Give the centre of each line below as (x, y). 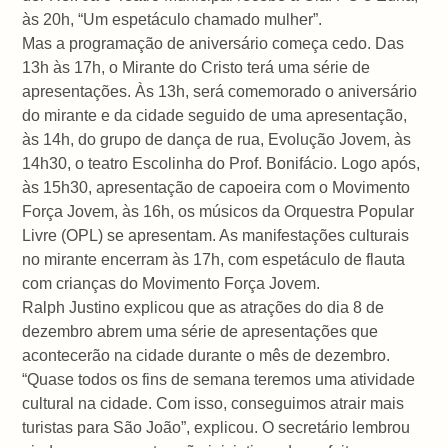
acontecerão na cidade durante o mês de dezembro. (206, 355)
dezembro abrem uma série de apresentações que (200, 331)
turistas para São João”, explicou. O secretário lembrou (216, 427)
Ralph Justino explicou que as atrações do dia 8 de (203, 307)
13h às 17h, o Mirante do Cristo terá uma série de (196, 67)
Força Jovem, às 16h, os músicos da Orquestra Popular (218, 211)
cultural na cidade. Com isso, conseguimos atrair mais (213, 403)
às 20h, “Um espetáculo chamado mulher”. (172, 19)
